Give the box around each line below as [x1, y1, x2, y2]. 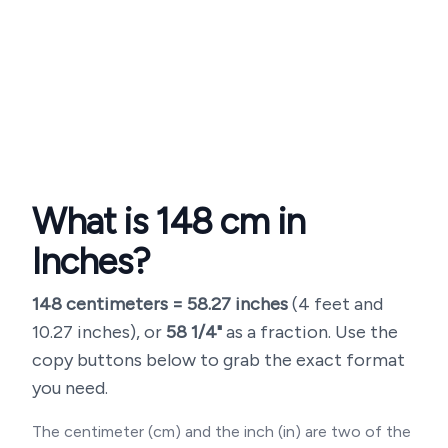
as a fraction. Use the [222, 321, 398, 343]
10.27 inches [32, 321, 130, 343]
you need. [32, 377, 108, 399]
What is [32, 200, 155, 243]
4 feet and [298, 293, 383, 315]
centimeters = [62, 293, 187, 315]
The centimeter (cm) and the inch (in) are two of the [32, 422, 411, 441]
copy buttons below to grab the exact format [32, 349, 405, 371]
